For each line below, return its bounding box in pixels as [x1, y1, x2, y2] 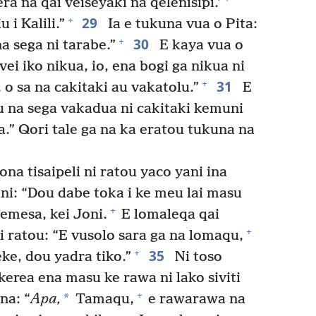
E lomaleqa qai [117, 206, 219, 223]
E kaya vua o [155, 37, 243, 54]
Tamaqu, [71, 291, 134, 308]
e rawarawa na [144, 291, 245, 308]
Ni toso [171, 248, 222, 265]
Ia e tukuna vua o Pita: [104, 16, 258, 32]
